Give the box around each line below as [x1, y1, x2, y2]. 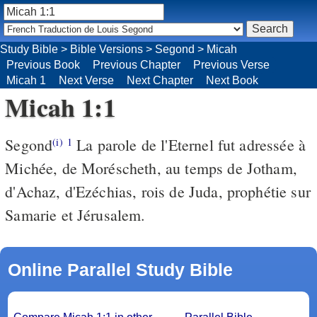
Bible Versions [70, 42, 143, 55]
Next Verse [59, 74, 114, 86]
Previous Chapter [93, 58, 180, 71]
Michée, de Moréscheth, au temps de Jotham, [5, 157, 297, 178]
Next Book [206, 74, 258, 86]
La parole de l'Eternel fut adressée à [71, 134, 306, 155]
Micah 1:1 [5, 88, 116, 125]
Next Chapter [127, 74, 193, 86]
